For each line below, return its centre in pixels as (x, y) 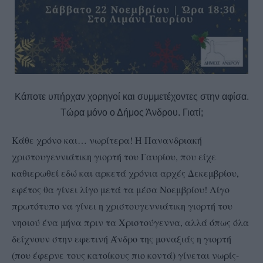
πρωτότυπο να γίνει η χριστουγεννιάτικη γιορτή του (122, 206)
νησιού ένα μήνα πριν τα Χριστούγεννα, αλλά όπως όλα (130, 222)
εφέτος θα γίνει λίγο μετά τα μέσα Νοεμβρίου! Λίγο (121, 190)
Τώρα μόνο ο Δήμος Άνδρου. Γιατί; (131, 113)
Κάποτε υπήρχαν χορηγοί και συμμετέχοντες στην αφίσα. (131, 97)
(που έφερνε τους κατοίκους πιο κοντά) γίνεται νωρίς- (125, 255)
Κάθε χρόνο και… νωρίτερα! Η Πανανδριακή (107, 140)
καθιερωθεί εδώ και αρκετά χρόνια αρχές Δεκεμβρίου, (125, 173)
